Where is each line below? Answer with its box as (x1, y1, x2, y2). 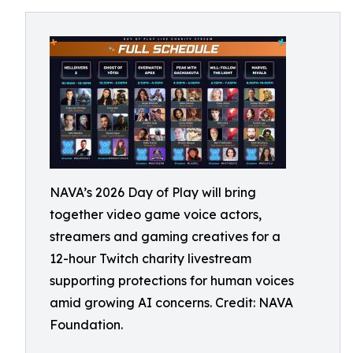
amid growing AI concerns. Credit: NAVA (50, 295, 293, 310)
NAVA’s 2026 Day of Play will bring (50, 184, 256, 200)
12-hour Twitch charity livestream (50, 251, 251, 266)
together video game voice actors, (50, 206, 262, 222)
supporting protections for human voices (50, 273, 294, 288)
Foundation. (50, 317, 123, 333)
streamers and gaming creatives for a (50, 229, 281, 244)
